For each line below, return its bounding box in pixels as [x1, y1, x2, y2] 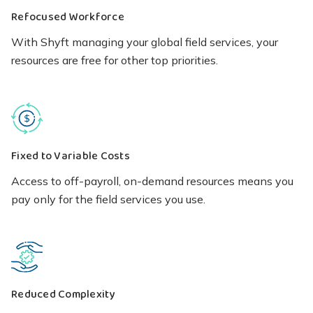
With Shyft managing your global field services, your [11, 34, 278, 49]
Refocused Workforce [11, 8, 124, 27]
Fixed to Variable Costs [11, 147, 130, 166]
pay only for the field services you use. [11, 191, 205, 206]
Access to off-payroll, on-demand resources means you [11, 173, 293, 188]
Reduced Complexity [11, 285, 115, 304]
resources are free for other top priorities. [11, 52, 218, 67]
